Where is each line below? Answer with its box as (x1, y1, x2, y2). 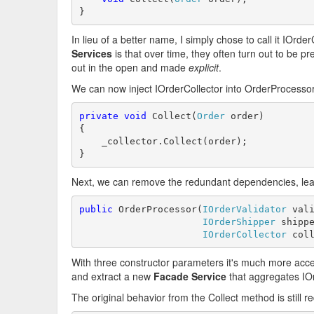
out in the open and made (71, 60, 189, 74)
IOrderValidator (202, 203, 287, 214)
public (78, 203, 113, 214)
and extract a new (71, 269, 153, 283)
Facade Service (153, 269, 226, 283)
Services (71, 46, 112, 60)
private (78, 110, 118, 121)
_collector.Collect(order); (78, 135, 247, 146)
